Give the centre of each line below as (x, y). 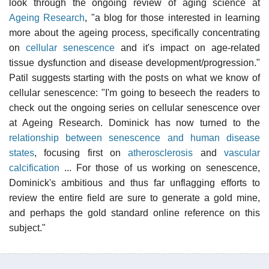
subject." (27, 228)
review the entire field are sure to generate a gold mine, (134, 198)
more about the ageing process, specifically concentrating (134, 32)
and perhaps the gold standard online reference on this (134, 213)
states (22, 153)
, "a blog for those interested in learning (172, 17)
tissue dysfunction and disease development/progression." (134, 62)
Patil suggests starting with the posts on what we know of (134, 77)
